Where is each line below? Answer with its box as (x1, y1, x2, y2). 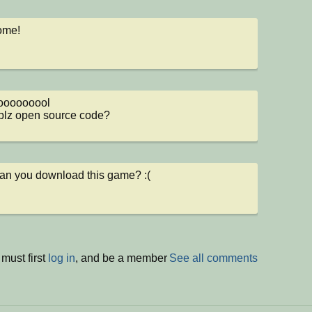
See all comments (169, 251, 258, 264)
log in (48, 251, 75, 264)
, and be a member (75, 251, 167, 264)
